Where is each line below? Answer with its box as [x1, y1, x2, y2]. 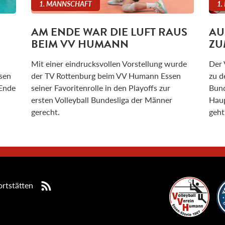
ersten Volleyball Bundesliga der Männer [31, 94, 173, 106]
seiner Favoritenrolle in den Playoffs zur [31, 82, 171, 94]
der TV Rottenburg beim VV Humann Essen [31, 70, 181, 82]
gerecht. [31, 106, 60, 118]
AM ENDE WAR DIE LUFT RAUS [31, 24, 188, 41]
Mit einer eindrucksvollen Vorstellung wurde [31, 58, 187, 70]
